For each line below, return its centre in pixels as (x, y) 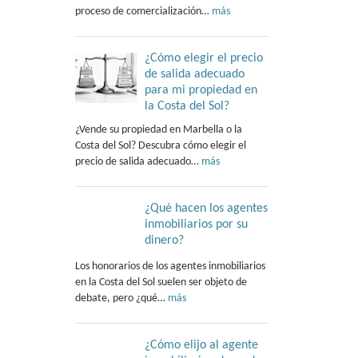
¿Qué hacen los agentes (206, 208)
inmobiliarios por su (196, 224)
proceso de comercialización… (143, 11)
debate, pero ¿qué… (121, 298)
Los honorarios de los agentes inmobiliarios (170, 266)
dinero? (164, 240)
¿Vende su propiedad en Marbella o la (158, 129)
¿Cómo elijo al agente (201, 345)
